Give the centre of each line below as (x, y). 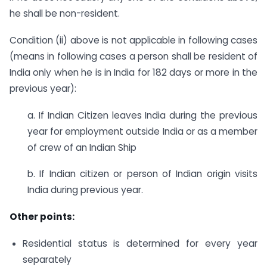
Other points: (42, 217)
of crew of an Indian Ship (82, 147)
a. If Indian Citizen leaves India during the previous (142, 115)
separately (47, 260)
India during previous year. (85, 190)
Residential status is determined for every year (140, 243)
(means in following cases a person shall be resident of (133, 56)
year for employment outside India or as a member (142, 131)
